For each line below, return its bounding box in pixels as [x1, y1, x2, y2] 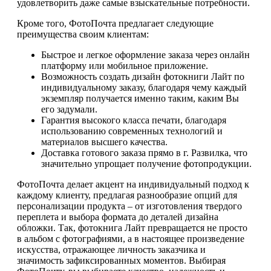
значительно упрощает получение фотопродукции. [41, 158, 252, 169]
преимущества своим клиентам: [17, 29, 149, 40]
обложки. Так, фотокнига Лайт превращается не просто [17, 223, 247, 233]
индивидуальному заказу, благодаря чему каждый [41, 82, 247, 93]
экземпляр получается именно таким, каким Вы [41, 93, 239, 104]
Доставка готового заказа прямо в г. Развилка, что [41, 148, 247, 158]
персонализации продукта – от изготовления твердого [17, 201, 242, 212]
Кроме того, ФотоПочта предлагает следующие [17, 18, 214, 29]
